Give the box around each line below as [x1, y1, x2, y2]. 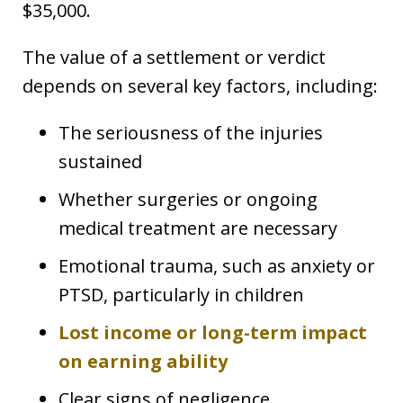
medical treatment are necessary [58, 216, 337, 241]
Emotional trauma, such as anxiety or [58, 254, 375, 279]
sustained [58, 149, 142, 175]
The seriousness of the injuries [58, 121, 323, 146]
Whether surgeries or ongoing [58, 187, 318, 212]
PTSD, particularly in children [58, 282, 304, 308]
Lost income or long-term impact [58, 320, 367, 345]
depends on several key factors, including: [22, 74, 378, 99]
